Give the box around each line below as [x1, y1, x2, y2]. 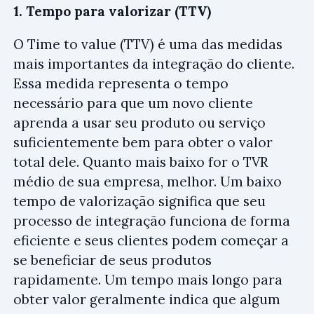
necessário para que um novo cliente [13, 95, 253, 112]
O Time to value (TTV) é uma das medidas [13, 36, 282, 53]
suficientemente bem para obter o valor [13, 134, 273, 151]
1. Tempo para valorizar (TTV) [13, 3, 211, 20]
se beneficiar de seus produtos [13, 252, 212, 269]
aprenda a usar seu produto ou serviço [13, 114, 266, 132]
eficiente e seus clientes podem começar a [13, 232, 289, 250]
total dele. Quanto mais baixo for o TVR [13, 153, 268, 171]
